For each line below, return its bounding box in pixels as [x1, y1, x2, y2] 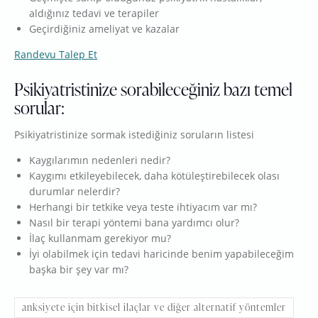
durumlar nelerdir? [29, 185, 120, 199]
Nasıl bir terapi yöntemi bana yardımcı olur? [29, 216, 239, 230]
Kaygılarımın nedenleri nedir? [29, 153, 170, 168]
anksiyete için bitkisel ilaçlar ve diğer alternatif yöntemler [22, 300, 286, 314]
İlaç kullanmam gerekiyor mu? [29, 231, 171, 246]
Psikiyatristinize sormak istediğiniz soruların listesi [14, 128, 254, 142]
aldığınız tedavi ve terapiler [29, 6, 159, 21]
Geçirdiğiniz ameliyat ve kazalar [29, 22, 180, 36]
